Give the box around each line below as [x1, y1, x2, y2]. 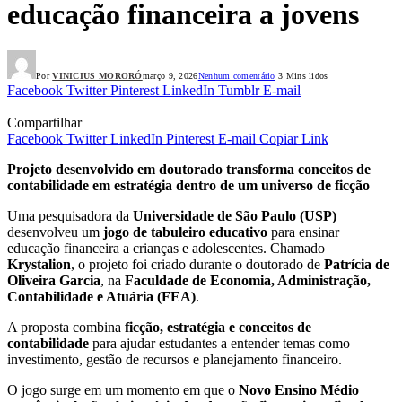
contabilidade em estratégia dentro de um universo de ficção [7, 178, 370, 194]
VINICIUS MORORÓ [52, 71, 143, 82]
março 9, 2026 [142, 71, 198, 82]
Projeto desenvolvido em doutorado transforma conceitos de [7, 162, 371, 178]
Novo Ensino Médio [239, 382, 359, 398]
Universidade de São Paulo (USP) [133, 208, 336, 224]
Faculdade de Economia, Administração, [125, 273, 371, 289]
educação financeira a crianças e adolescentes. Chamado [7, 240, 325, 257]
